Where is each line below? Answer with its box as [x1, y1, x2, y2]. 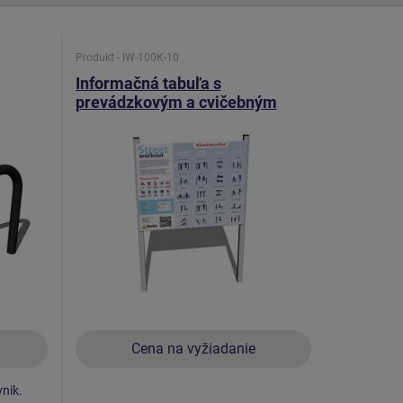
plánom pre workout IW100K [75, 111, 281, 130]
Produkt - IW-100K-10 [75, 51, 179, 64]
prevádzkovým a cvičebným [75, 92, 277, 112]
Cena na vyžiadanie [130, 339, 255, 357]
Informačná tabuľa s [75, 73, 221, 93]
